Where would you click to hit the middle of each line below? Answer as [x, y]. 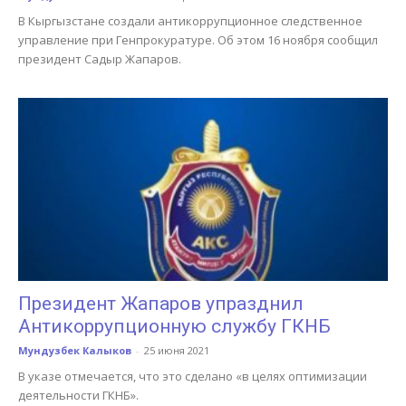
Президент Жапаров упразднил [161, 303]
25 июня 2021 [177, 350]
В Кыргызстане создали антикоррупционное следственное [190, 21]
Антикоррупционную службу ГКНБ [174, 326]
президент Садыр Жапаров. [100, 59]
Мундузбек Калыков [75, 350]
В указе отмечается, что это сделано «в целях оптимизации [193, 376]
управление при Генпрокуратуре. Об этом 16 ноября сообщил [198, 40]
